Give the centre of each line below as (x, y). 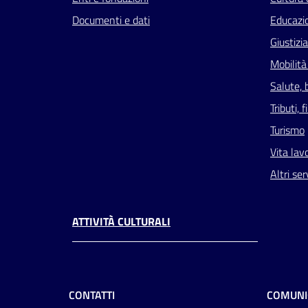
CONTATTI (92, 295)
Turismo (287, 130)
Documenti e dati (111, 20)
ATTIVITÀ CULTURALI (121, 222)
